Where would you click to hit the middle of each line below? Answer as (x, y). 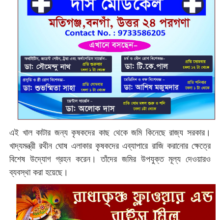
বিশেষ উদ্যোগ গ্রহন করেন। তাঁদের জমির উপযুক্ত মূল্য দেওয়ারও (110, 159)
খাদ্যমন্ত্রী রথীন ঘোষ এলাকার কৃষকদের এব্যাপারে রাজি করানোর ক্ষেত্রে (110, 146)
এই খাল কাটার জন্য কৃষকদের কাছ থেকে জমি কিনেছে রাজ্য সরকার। (110, 132)
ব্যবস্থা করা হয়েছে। (40, 172)
